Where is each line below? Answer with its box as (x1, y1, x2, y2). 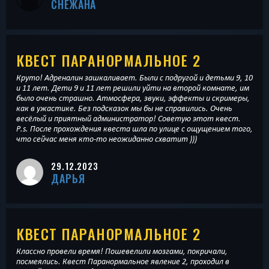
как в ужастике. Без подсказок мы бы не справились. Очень (16, 103, 232, 113)
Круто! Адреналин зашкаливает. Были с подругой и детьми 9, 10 (16, 72, 253, 82)
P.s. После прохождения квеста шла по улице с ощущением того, (16, 123, 253, 133)
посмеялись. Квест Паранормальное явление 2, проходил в (16, 256, 229, 267)
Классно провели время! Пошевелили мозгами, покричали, (16, 246, 228, 256)
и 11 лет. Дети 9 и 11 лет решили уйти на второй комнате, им (16, 82, 249, 92)
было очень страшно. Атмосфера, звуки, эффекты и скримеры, (16, 92, 250, 103)
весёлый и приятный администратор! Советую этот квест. (16, 113, 241, 123)
